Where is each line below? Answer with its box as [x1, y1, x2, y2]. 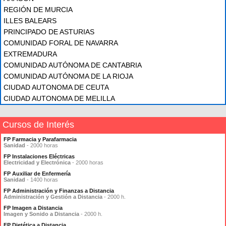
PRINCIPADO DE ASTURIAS [4, 28, 94, 36]
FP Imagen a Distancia [4, 205, 63, 211]
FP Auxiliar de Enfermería [4, 171, 71, 177]
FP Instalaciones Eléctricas [4, 153, 75, 159]
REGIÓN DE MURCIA [4, 6, 73, 14]
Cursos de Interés [3, 120, 74, 130]
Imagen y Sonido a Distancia [4, 211, 79, 217]
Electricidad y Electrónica [4, 159, 71, 165]
